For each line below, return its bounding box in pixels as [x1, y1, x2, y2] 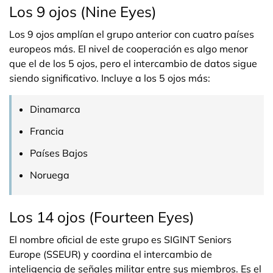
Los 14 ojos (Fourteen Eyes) [9, 208, 194, 226]
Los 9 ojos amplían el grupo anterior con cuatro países [9, 28, 254, 40]
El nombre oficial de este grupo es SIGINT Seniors [9, 233, 232, 246]
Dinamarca [30, 103, 80, 115]
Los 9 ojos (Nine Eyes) [9, 2, 157, 21]
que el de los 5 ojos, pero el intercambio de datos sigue [9, 57, 257, 69]
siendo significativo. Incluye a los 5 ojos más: [9, 72, 210, 84]
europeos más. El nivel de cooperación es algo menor [9, 43, 248, 55]
